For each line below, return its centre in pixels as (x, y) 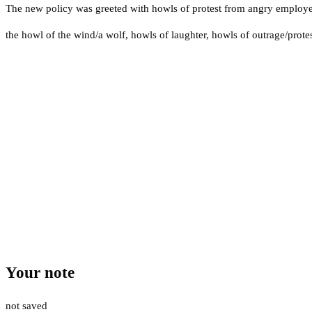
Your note (40, 273)
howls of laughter (169, 34)
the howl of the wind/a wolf (65, 34)
